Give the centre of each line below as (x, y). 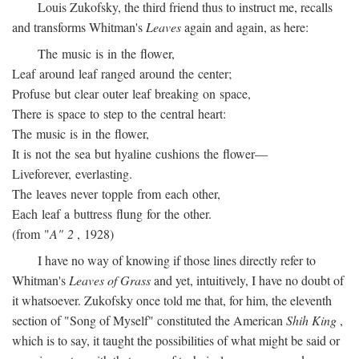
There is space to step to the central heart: (119, 113)
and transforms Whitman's (79, 27)
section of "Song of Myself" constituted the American (149, 320)
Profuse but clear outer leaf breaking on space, (131, 93)
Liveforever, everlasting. (72, 173)
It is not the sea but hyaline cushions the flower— (140, 153)
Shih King (311, 320)
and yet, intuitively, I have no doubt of (247, 280)
